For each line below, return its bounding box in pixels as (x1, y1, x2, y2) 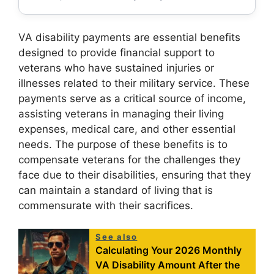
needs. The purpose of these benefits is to (18, 138, 228, 150)
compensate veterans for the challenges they (18, 153, 240, 166)
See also (95, 232, 138, 242)
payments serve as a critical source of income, (18, 92, 246, 105)
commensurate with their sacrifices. (18, 199, 193, 212)
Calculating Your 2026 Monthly (95, 244, 242, 257)
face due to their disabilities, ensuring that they (18, 168, 251, 181)
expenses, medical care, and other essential (18, 122, 235, 135)
